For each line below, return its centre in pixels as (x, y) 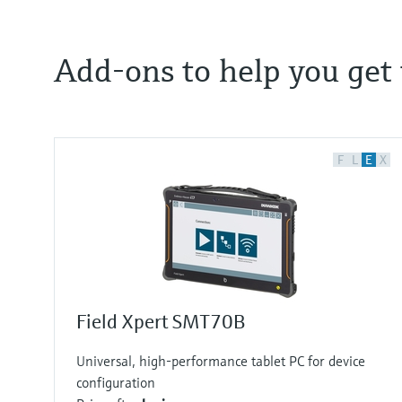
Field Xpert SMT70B (161, 321)
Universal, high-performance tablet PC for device (221, 360)
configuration (116, 382)
